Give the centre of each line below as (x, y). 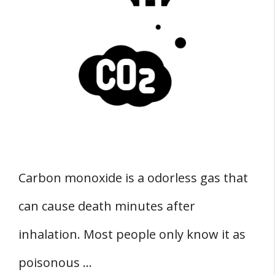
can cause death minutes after (107, 206)
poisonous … (55, 263)
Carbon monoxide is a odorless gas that (133, 178)
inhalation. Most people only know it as (132, 234)
